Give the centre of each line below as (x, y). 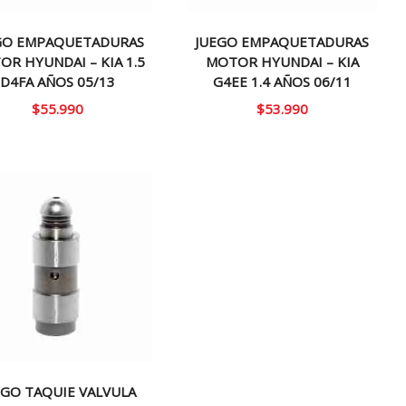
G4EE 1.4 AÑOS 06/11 (282, 81)
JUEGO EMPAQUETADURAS (282, 41)
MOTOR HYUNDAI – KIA (282, 61)
